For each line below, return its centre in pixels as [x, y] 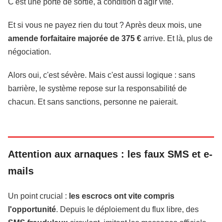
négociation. [29, 52]
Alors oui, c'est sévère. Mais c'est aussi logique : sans [102, 75]
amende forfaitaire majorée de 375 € [75, 38]
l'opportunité [32, 209]
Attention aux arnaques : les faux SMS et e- [110, 154]
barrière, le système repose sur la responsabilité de [97, 88]
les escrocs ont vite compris [122, 196]
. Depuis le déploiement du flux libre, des [127, 209]
